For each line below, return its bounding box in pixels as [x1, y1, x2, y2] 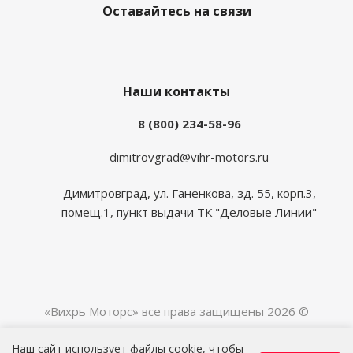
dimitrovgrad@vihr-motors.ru [110, 148, 269, 165]
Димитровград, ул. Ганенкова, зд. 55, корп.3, [62, 184, 316, 201]
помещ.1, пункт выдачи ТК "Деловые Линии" [61, 203, 317, 220]
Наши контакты [123, 83, 230, 100]
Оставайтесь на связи [102, 2, 251, 20]
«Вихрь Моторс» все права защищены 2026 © [44, 303, 309, 319]
